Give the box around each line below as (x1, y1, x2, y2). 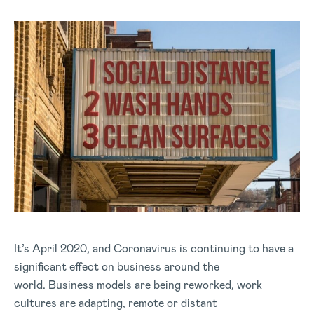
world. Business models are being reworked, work (14, 278, 262, 292)
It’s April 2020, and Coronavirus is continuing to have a (14, 241, 294, 256)
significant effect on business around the (14, 259, 219, 274)
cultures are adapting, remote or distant (14, 296, 217, 310)
